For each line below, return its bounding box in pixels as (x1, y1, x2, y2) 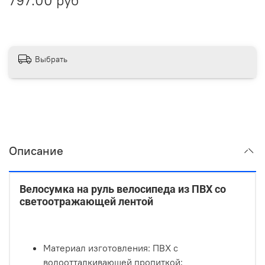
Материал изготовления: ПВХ (43, 242, 173, 254)
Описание (9, 143, 63, 159)
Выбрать (35, 53, 67, 64)
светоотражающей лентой (20, 195, 153, 208)
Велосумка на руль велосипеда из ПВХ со (20, 183, 226, 196)
